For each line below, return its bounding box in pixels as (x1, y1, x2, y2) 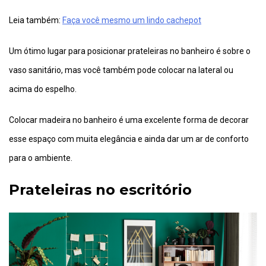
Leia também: (9, 15, 62, 26)
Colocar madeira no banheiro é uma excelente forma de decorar (9, 115, 249, 125)
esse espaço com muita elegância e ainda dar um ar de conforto (9, 134, 249, 144)
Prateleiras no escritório (9, 181, 196, 199)
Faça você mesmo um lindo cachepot (62, 15, 201, 26)
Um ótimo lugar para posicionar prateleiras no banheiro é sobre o (9, 46, 251, 56)
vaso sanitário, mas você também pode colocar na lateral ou (9, 65, 233, 75)
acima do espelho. (9, 84, 77, 94)
